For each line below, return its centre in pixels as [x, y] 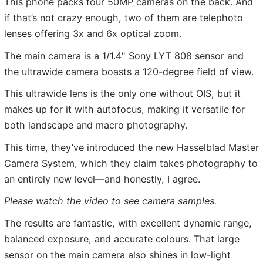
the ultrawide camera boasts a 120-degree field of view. [129, 71]
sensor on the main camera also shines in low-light [117, 254]
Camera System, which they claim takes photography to [131, 163]
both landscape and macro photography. [96, 125]
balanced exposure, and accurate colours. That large [122, 239]
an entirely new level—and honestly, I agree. [102, 179]
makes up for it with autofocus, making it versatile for [124, 109]
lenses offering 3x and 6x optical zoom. [93, 34]
